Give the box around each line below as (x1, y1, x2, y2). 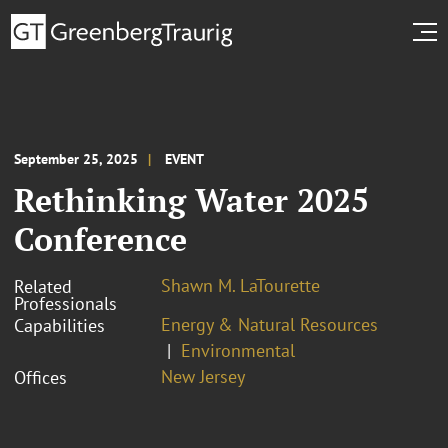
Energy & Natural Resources (161, 312, 378, 336)
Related (14, 274, 72, 298)
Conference (14, 217, 187, 260)
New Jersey (161, 364, 245, 388)
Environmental (181, 338, 295, 362)
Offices (14, 365, 67, 389)
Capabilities (14, 313, 105, 337)
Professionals (14, 291, 117, 315)
